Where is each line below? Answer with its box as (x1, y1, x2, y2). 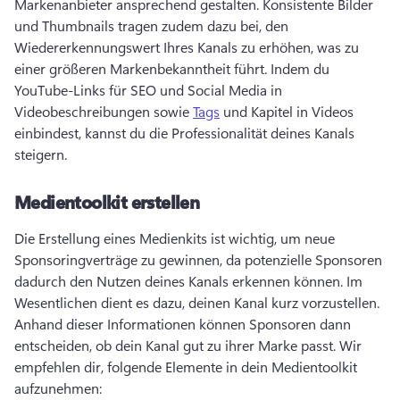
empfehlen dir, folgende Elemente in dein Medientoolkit (14, 357, 357, 376)
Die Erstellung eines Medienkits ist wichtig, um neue (14, 229, 335, 247)
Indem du (271, 59, 329, 78)
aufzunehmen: (14, 379, 105, 397)
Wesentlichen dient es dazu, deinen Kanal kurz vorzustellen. (14, 293, 379, 312)
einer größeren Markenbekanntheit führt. (14, 59, 271, 78)
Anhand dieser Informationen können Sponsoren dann (14, 314, 351, 333)
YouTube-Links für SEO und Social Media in (14, 80, 282, 99)
